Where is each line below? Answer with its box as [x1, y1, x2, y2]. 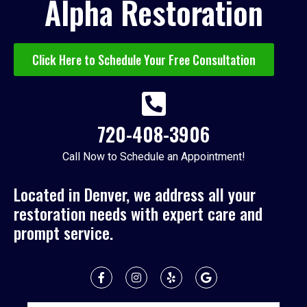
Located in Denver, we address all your [14, 181, 256, 206]
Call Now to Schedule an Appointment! [62, 149, 245, 163]
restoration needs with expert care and [14, 200, 262, 225]
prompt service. [14, 219, 113, 245]
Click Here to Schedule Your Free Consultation [32, 50, 256, 69]
